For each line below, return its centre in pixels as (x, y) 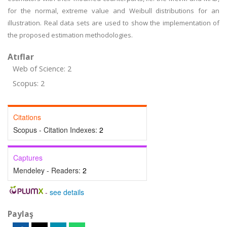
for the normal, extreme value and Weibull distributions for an (113, 11)
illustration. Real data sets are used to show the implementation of (113, 23)
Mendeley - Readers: (48, 170)
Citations (27, 117)
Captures (28, 158)
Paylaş (21, 214)
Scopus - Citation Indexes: (56, 130)
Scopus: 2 (29, 83)
